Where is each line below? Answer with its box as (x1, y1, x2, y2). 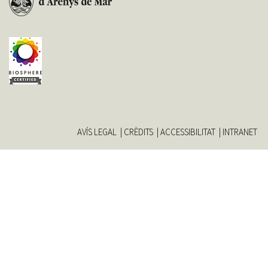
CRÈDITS (124, 126, 153, 138)
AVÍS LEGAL (77, 126, 117, 138)
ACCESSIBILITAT (160, 126, 215, 138)
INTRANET (223, 126, 257, 138)
